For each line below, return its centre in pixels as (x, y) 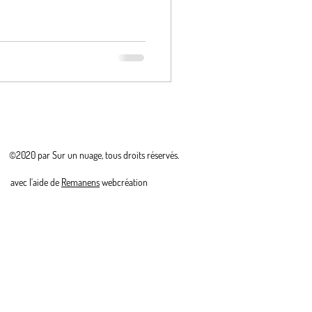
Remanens (80, 182)
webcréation (124, 182)
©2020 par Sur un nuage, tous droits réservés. (95, 155)
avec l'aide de (36, 182)
